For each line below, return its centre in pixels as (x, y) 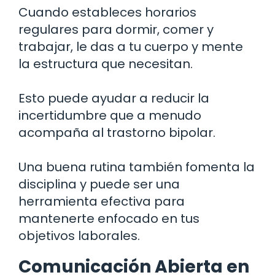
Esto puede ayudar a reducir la (114, 98)
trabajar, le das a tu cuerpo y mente (131, 46)
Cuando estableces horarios (107, 12)
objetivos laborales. (79, 235)
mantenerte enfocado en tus (109, 218)
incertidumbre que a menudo (110, 115)
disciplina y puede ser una (99, 184)
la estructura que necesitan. (106, 64)
